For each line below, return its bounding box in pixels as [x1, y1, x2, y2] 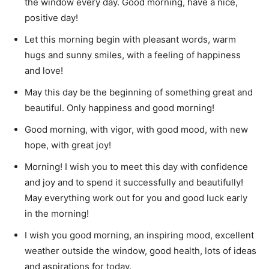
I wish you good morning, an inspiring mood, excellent [25, 229, 254, 241]
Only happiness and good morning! [67, 102, 214, 113]
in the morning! [25, 208, 89, 219]
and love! [25, 65, 63, 76]
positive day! [25, 12, 78, 23]
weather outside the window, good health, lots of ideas [25, 245, 256, 256]
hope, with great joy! [25, 139, 111, 151]
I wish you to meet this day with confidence [65, 161, 248, 172]
